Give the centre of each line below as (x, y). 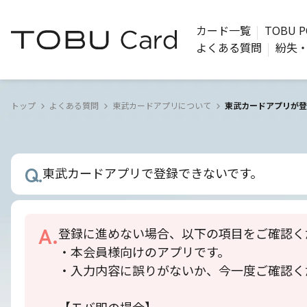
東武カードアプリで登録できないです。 (152, 173)
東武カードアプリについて (162, 106)
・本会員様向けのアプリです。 (144, 252)
